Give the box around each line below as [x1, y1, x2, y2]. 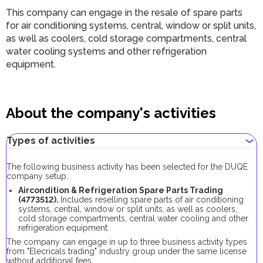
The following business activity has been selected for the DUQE [6, 162, 248, 171]
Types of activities [6, 135, 95, 146]
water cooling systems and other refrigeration [6, 46, 207, 57]
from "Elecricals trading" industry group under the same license [6, 247, 247, 256]
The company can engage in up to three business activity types [6, 237, 247, 247]
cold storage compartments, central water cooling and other [18, 214, 248, 223]
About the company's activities [6, 104, 216, 122]
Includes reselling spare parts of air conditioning [60, 195, 244, 204]
